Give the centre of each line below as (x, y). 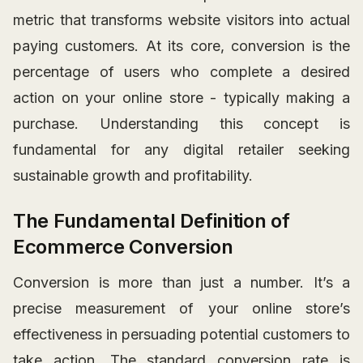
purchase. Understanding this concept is (181, 123)
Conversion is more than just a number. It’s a (181, 282)
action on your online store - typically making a (181, 97)
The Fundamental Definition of (152, 220)
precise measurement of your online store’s (181, 308)
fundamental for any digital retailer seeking (181, 149)
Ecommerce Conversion (123, 246)
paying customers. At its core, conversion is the (181, 45)
